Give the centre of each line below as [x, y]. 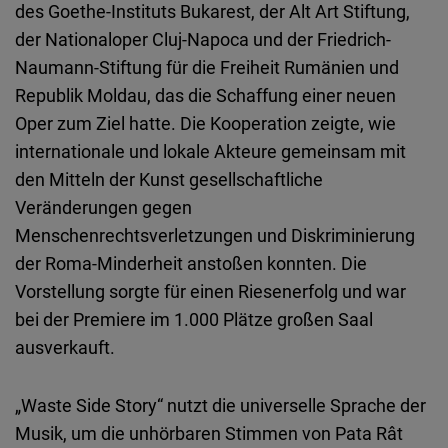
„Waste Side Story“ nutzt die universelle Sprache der [220, 405]
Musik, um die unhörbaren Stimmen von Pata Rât [209, 433]
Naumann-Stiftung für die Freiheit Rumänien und [207, 67]
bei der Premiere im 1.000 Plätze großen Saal [194, 319]
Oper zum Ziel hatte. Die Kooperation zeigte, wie [205, 123]
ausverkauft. [65, 347]
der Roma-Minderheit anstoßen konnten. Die [191, 263]
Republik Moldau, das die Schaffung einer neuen [205, 95]
